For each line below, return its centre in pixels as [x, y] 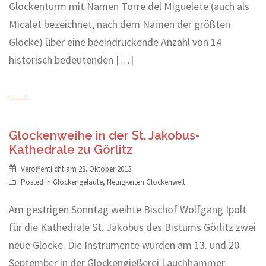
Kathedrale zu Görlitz [71, 150]
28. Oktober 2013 [105, 169]
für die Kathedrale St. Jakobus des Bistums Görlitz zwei [132, 227]
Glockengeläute [78, 182]
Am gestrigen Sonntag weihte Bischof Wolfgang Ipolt [128, 210]
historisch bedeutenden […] [71, 60]
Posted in [37, 182]
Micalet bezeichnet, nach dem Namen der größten [120, 24]
